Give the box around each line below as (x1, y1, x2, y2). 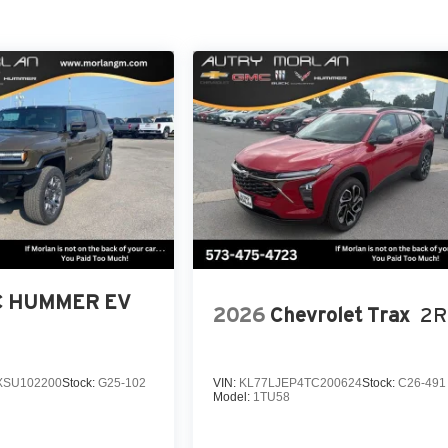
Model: (213, 390, 254, 405)
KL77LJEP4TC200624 (239, 376, 363, 391)
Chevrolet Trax (270, 303, 411, 326)
